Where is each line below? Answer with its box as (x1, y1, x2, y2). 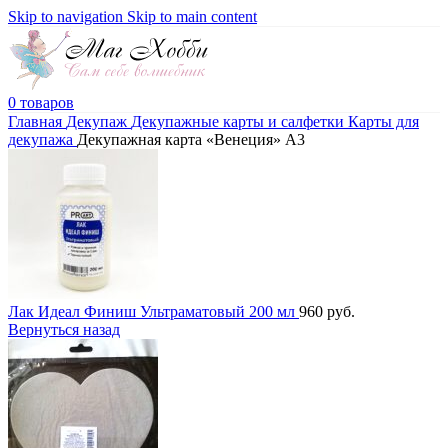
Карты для (348, 112, 419, 130)
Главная (8, 112, 66, 130)
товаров (20, 93, 74, 111)
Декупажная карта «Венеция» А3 (77, 130, 305, 148)
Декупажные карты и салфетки (131, 112, 348, 130)
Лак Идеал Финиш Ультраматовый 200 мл (8, 302, 299, 320)
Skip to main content (127, 8, 257, 25)
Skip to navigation (8, 8, 127, 25)
